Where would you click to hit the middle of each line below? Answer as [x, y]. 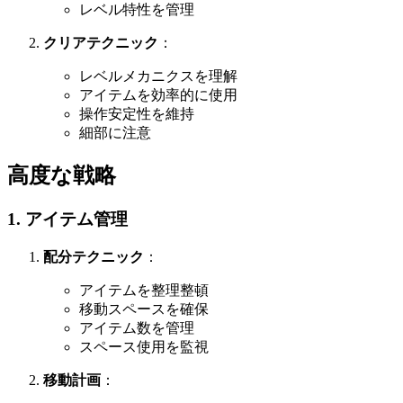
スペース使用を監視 [144, 346]
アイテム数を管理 [137, 327]
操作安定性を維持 [137, 114]
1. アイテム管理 [67, 219]
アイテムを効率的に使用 [158, 95]
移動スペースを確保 [144, 309]
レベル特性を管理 [137, 10]
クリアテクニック [101, 43]
